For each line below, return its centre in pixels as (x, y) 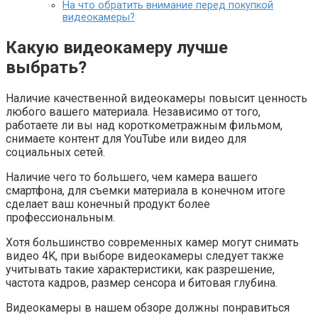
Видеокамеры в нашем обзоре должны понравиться (148, 308)
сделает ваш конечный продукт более (108, 204)
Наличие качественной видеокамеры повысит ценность (157, 98)
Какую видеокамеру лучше (117, 48)
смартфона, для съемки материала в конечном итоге (146, 191)
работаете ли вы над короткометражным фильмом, (144, 125)
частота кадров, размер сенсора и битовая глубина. (142, 283)
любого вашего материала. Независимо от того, (133, 112)
